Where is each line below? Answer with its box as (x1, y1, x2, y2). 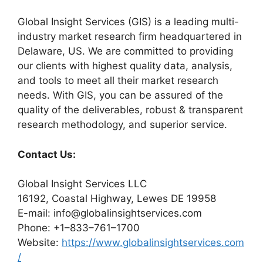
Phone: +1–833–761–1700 (18, 222, 140, 234)
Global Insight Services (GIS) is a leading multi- (18, 16, 239, 28)
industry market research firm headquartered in (18, 31, 242, 42)
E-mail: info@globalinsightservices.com (18, 207, 202, 219)
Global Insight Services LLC (18, 178, 147, 190)
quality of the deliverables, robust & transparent (18, 104, 243, 116)
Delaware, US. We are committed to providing (18, 45, 233, 57)
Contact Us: (18, 148, 76, 160)
